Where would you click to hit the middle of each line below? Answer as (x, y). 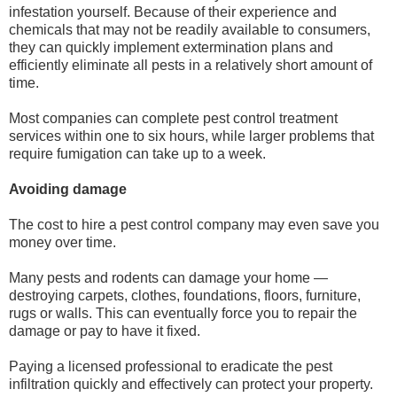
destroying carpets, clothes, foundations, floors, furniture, (185, 296)
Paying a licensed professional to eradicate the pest (171, 367)
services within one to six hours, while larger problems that (191, 136)
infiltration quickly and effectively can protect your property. (191, 385)
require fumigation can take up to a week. (137, 154)
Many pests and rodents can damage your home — (168, 278)
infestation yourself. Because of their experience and (173, 12)
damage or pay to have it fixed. (105, 331)
